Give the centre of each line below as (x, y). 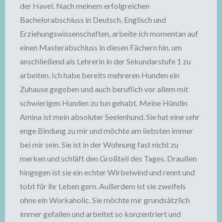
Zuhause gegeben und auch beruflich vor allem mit (104, 89)
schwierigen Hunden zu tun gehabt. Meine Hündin (104, 103)
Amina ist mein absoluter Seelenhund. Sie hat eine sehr (110, 117)
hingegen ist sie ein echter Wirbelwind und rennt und (107, 172)
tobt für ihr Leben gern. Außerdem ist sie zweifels (103, 186)
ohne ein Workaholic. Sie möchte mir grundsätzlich (105, 200)
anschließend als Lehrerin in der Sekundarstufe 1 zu (105, 61)
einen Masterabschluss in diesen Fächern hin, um (101, 47)
